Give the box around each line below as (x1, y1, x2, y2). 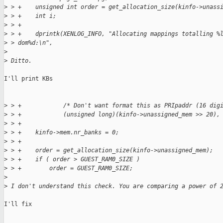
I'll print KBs (4, 75, 53, 83)
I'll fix (4, 201, 32, 208)
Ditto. (7, 57, 32, 65)
